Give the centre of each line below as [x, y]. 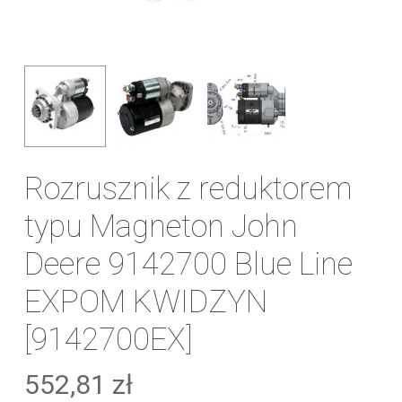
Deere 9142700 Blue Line [188, 263]
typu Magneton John [161, 226]
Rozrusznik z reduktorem [188, 188]
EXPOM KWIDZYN [145, 301]
